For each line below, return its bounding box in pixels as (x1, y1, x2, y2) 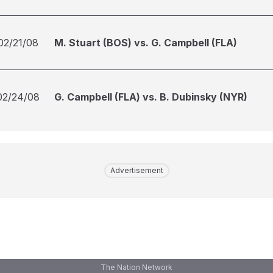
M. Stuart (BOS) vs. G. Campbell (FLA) (54, 37, 237, 49)
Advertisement (110, 166, 163, 175)
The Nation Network (101, 263, 172, 272)
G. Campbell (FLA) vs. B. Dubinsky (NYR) (54, 91, 247, 103)
